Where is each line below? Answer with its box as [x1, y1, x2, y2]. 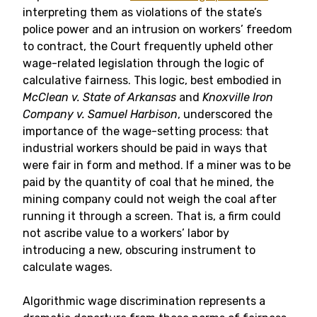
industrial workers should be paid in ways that [23, 142, 267, 155]
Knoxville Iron [202, 91, 273, 104]
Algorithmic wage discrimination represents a [23, 294, 265, 308]
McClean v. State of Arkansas [23, 91, 176, 104]
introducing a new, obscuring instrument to [23, 243, 255, 257]
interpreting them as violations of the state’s [23, 6, 262, 19]
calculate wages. [23, 260, 113, 274]
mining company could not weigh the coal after [23, 192, 277, 206]
